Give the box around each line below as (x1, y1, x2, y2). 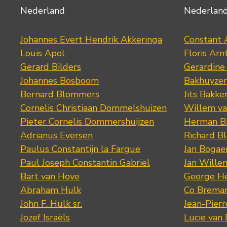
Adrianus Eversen (20, 129, 93, 142)
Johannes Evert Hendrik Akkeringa (20, 33, 162, 46)
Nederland (20, 5, 65, 17)
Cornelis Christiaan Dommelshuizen (20, 102, 167, 115)
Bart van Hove (20, 170, 80, 183)
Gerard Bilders (20, 61, 81, 73)
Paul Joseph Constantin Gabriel (20, 157, 150, 169)
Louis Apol (20, 47, 65, 60)
